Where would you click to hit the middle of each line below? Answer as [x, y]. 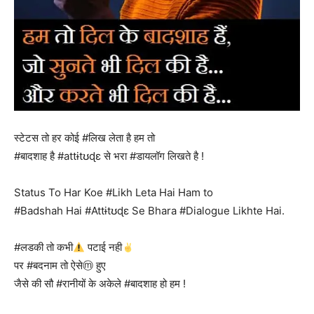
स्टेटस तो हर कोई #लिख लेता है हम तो [84, 138]
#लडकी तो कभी [43, 247]
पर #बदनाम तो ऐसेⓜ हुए [60, 265]
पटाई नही [104, 247]
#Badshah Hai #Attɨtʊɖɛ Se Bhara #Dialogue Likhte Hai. [149, 211]
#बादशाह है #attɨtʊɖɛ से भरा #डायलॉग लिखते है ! [109, 156]
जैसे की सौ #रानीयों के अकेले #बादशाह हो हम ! [100, 284]
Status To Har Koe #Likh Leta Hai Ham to [114, 192]
